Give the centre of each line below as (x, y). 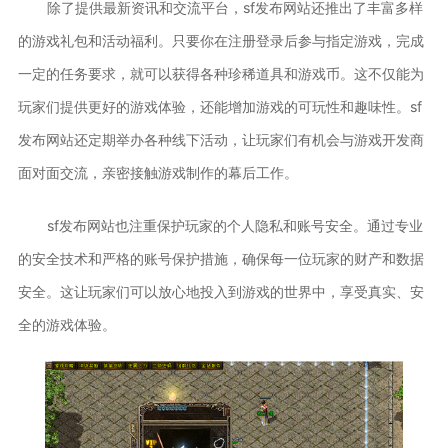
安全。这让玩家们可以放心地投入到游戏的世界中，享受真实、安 (220, 291)
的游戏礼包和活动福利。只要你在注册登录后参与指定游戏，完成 (220, 40)
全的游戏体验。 (66, 324)
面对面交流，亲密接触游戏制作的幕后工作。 (157, 172)
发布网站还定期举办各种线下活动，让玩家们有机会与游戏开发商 (220, 139)
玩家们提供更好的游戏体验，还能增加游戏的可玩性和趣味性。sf (219, 106)
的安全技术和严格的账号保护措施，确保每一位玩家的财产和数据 (220, 258)
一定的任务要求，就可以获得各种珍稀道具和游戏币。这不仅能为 (220, 73)
